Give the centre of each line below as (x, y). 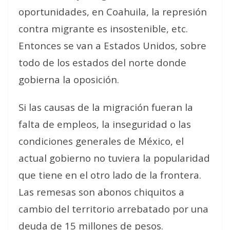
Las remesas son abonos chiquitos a (101, 191)
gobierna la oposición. (69, 79)
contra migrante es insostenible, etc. (103, 28)
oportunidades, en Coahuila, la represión (113, 11)
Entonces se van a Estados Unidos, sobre (112, 45)
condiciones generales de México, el (101, 141)
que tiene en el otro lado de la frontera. (110, 175)
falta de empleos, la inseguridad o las (105, 124)
